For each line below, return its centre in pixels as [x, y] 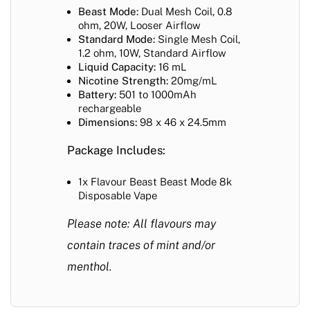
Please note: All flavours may [142, 223]
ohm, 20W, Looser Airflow [139, 25]
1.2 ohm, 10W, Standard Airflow [152, 53]
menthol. [90, 266]
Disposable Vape [118, 195]
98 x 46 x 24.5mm [182, 122]
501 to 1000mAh [156, 94]
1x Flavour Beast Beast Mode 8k [155, 181]
